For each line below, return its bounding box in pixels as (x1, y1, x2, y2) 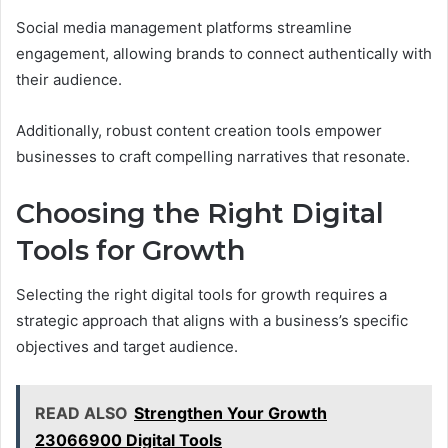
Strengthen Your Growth (134, 403, 327, 424)
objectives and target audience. (16, 337, 238, 357)
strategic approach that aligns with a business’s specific (16, 311, 408, 331)
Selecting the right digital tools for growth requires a (16, 285, 387, 305)
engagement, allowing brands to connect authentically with (16, 43, 432, 63)
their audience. (16, 69, 122, 89)
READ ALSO (35, 403, 128, 424)
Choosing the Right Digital (16, 196, 384, 230)
